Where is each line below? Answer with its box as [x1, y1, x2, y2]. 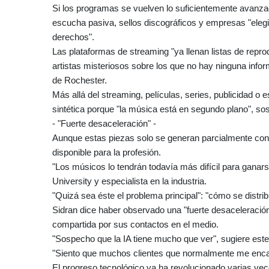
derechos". [52, 31, 94, 42]
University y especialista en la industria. [52, 175, 207, 186]
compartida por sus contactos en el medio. [52, 219, 219, 229]
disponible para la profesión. [52, 147, 161, 157]
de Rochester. [52, 74, 107, 85]
